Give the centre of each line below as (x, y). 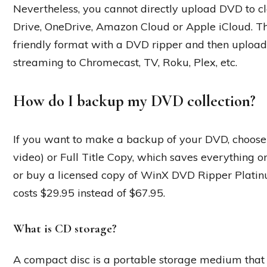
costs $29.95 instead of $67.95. (89, 193)
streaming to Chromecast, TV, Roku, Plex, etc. (125, 62)
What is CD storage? (65, 228)
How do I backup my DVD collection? (134, 101)
